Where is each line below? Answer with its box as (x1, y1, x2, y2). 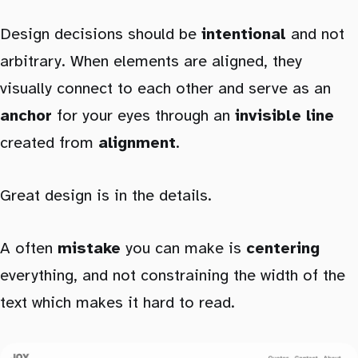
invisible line (235, 107, 334, 125)
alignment (98, 134, 176, 152)
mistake (58, 240, 121, 257)
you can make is (121, 240, 246, 257)
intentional (201, 26, 286, 43)
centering (246, 240, 320, 257)
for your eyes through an (52, 107, 235, 125)
